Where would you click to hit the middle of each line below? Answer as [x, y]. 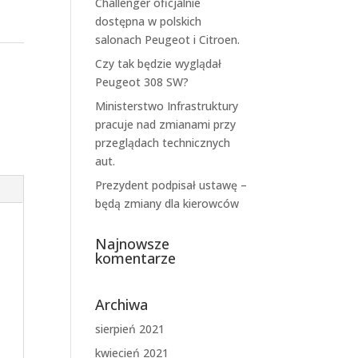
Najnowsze [133, 244]
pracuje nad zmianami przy [166, 124]
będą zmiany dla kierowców [167, 203]
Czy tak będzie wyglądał [159, 64]
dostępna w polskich [149, 21]
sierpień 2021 [130, 329]
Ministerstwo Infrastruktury [167, 106]
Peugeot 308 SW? [142, 82]
